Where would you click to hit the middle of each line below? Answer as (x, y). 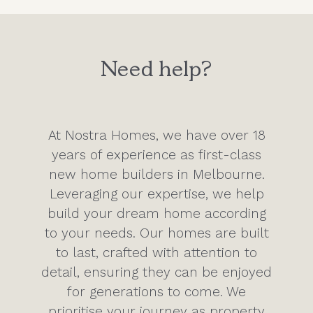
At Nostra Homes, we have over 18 (156, 135)
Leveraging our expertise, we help (156, 194)
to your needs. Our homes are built (156, 233)
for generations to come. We (156, 291)
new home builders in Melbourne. (156, 174)
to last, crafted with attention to (156, 252)
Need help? (156, 72)
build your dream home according (156, 213)
